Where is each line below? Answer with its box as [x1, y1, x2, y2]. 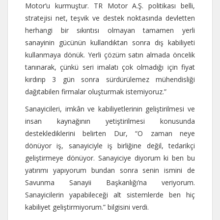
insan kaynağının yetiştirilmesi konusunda [25, 116, 195, 126]
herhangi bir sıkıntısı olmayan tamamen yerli [25, 25, 195, 35]
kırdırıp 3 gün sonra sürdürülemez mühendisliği [25, 74, 195, 84]
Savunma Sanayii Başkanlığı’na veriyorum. [25, 177, 195, 187]
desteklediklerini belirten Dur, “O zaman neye [25, 128, 195, 138]
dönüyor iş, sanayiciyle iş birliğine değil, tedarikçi [25, 140, 195, 150]
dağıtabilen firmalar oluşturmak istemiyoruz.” [25, 86, 166, 96]
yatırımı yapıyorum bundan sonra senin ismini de [25, 165, 195, 175]
